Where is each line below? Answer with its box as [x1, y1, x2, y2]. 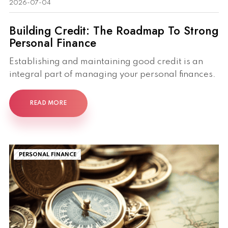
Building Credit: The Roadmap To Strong [9, 22, 218, 39]
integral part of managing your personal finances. [9, 70, 216, 79]
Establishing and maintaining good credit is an [9, 58, 203, 67]
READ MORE [30, 100, 67, 107]
